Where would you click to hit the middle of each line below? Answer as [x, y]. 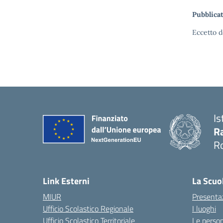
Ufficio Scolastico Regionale [88, 209]
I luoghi [204, 209]
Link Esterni [66, 181]
